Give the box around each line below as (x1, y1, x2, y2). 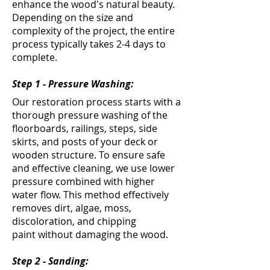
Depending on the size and (12, 11, 133, 24)
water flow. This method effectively (12, 188, 169, 201)
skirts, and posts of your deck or (12, 135, 158, 148)
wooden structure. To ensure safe (12, 148, 165, 162)
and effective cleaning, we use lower (12, 162, 175, 175)
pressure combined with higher (12, 175, 155, 188)
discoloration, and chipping (12, 215, 136, 228)
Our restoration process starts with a (12, 95, 181, 108)
